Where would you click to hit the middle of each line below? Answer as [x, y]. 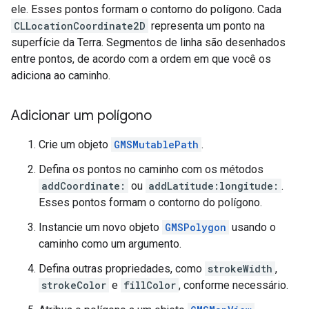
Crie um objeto [75, 145]
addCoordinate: [83, 186]
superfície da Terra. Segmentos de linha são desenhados [148, 43]
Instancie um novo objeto [100, 228]
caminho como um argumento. [110, 244]
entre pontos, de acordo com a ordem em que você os [141, 59]
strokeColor [74, 286]
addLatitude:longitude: [213, 186]
